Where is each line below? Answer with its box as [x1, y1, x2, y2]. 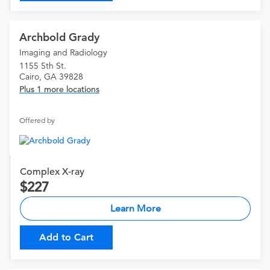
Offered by [19, 116, 55, 125]
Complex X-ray [20, 166, 84, 178]
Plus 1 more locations [19, 84, 99, 95]
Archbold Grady [19, 30, 99, 45]
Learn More [110, 202, 161, 215]
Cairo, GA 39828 [19, 71, 83, 83]
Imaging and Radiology [19, 47, 107, 58]
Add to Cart [39, 231, 93, 243]
